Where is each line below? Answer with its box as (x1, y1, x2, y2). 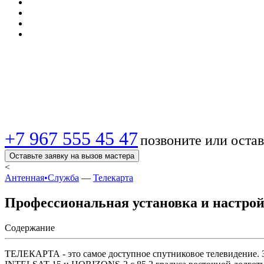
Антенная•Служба (5, 172, 79, 183)
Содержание (5, 222, 55, 233)
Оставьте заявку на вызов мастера (9, 151, 134, 160)
